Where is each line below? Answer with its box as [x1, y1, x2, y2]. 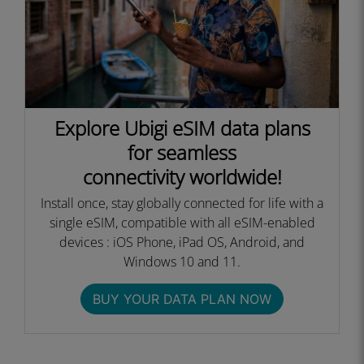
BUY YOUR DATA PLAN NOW [93, 291, 271, 307]
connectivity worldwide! [82, 163, 282, 190]
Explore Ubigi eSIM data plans [54, 115, 310, 141]
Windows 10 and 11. [123, 253, 240, 271]
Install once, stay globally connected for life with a [41, 194, 323, 212]
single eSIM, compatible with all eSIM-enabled [49, 214, 315, 232]
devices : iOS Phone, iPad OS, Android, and [59, 233, 305, 251]
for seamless [128, 139, 236, 166]
